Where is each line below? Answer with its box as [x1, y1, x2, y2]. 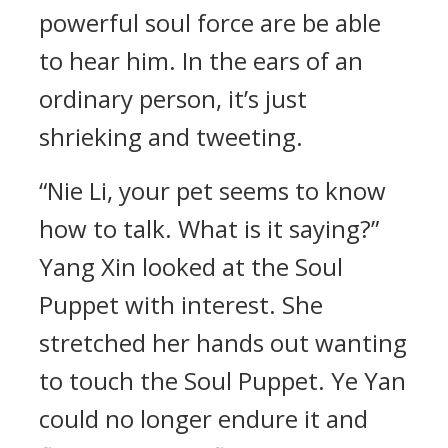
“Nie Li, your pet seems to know [39, 174, 386, 207]
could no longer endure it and [39, 402, 368, 435]
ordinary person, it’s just [39, 82, 307, 115]
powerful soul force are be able [39, 6, 381, 39]
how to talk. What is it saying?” [39, 212, 379, 245]
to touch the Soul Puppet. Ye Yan [39, 364, 406, 397]
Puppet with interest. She [39, 288, 323, 321]
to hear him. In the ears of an [39, 44, 363, 77]
